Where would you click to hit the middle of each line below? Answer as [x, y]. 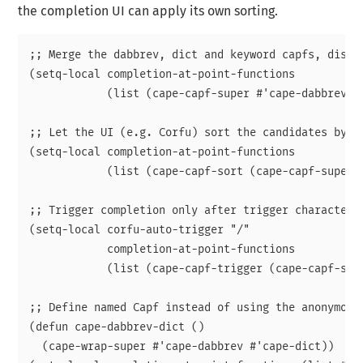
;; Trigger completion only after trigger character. [195, 211]
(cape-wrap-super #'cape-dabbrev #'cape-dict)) [182, 347]
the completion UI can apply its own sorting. [148, 12]
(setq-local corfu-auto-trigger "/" [140, 231]
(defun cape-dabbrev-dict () [117, 328]
